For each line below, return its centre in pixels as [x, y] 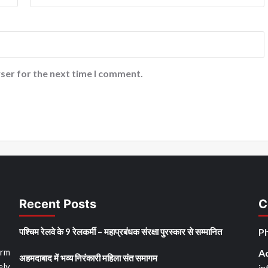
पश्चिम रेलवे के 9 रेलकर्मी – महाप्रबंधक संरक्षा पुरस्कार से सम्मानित [120, 231]
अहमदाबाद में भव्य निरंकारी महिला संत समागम [88, 258]
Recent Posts [57, 204]
